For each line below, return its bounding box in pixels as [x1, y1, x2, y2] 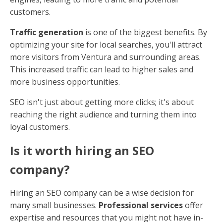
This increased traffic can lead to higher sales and [10, 64, 193, 75]
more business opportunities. [10, 76, 120, 88]
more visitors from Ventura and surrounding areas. [10, 52, 201, 63]
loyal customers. [10, 121, 70, 133]
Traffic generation [10, 27, 83, 38]
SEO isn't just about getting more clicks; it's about [10, 97, 194, 108]
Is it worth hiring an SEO [10, 142, 154, 159]
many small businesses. [10, 200, 99, 211]
